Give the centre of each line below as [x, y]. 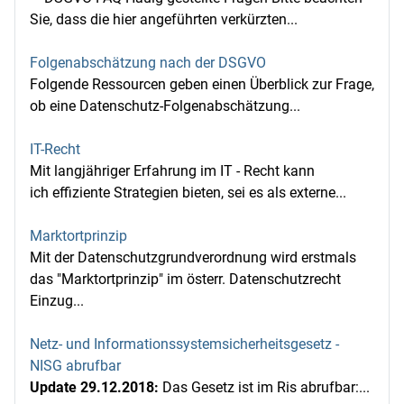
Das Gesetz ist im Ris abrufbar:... [264, 387]
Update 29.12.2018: [94, 387]
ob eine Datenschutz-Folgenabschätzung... [165, 106]
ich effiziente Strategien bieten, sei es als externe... [188, 193]
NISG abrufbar [75, 366]
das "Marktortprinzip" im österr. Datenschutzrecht [185, 279]
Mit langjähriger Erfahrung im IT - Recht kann [172, 171]
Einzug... [57, 301]
